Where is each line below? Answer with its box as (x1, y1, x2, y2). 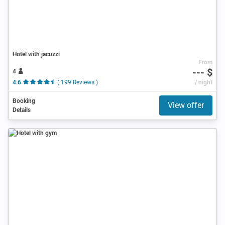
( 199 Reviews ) (57, 78, 98, 86)
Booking (13, 97, 35, 104)
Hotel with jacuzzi (13, 50, 60, 58)
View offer (168, 100, 204, 110)
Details (13, 106, 31, 114)
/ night (194, 78, 212, 86)
